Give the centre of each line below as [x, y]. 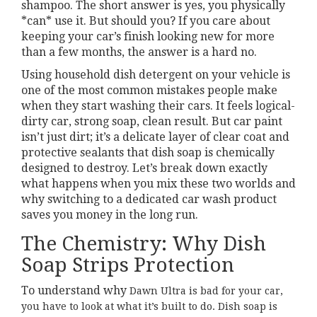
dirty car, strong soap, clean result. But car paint [152, 122]
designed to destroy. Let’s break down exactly [144, 168]
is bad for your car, [235, 291]
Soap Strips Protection [128, 265]
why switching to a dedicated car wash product [149, 200]
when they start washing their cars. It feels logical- [158, 106]
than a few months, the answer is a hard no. [139, 52]
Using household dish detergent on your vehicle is [156, 75]
